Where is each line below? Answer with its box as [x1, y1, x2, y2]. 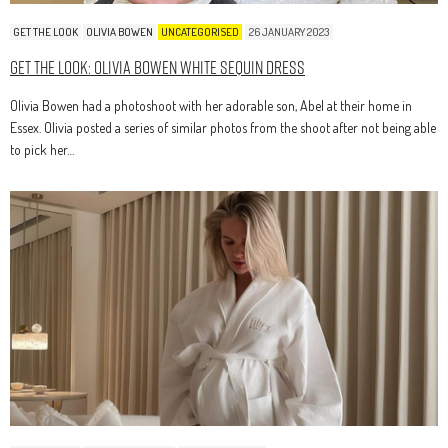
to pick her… [10, 141, 74, 159]
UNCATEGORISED [161, 25, 239, 40]
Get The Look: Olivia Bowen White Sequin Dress [10, 55, 305, 81]
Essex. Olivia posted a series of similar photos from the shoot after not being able [10, 119, 436, 137]
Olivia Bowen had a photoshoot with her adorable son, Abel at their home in [10, 97, 412, 115]
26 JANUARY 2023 [249, 25, 329, 40]
